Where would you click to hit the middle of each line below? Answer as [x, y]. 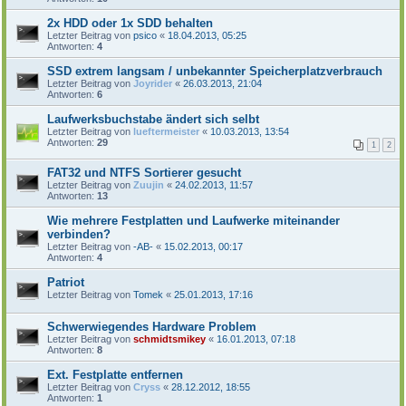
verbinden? [79, 234]
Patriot [66, 282]
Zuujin [149, 184]
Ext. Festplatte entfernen [115, 374]
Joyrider [153, 83]
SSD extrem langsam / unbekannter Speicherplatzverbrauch [215, 71]
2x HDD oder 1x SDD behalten [130, 23]
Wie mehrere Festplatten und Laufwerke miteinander [193, 220]
